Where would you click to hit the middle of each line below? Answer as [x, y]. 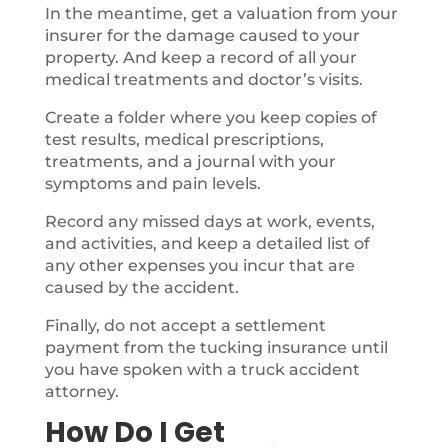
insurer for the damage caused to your [202, 35]
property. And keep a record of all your [200, 57]
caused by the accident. [141, 287]
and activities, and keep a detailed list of [207, 243]
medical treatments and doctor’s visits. [203, 79]
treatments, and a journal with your [190, 161]
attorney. [81, 391]
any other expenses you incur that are [199, 265]
